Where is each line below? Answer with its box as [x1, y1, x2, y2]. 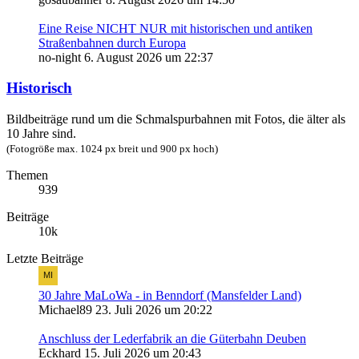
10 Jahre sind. [6, 127, 76, 141]
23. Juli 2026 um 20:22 [95, 303, 212, 317]
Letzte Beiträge [6, 252, 83, 266]
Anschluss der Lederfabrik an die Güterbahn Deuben [38, 332, 306, 346]
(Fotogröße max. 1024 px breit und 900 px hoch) [6, 143, 218, 155]
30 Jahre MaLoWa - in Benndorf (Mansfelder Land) [38, 288, 301, 303]
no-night [38, 50, 84, 64]
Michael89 [38, 303, 95, 317]
